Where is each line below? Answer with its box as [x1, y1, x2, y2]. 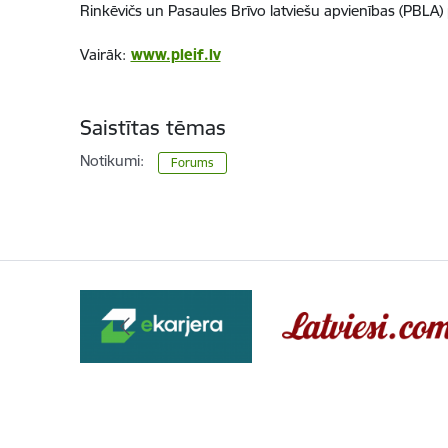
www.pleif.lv [130, 45, 221, 65]
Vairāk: [79, 45, 126, 65]
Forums [170, 155, 214, 171]
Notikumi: [79, 151, 144, 171]
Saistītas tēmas [79, 114, 226, 142]
